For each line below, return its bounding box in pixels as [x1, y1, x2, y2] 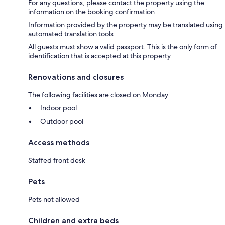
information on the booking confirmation [28, 7, 155, 16]
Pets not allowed [28, 194, 80, 204]
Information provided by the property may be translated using [28, 20, 223, 29]
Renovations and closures [28, 72, 124, 82]
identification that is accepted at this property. [28, 51, 172, 60]
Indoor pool [40, 103, 77, 113]
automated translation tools [28, 29, 114, 38]
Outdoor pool [40, 116, 83, 126]
